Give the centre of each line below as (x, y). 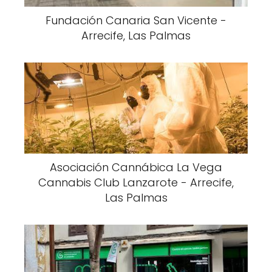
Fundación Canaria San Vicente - (136, 20)
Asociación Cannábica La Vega (136, 167)
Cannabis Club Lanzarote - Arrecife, (136, 182)
